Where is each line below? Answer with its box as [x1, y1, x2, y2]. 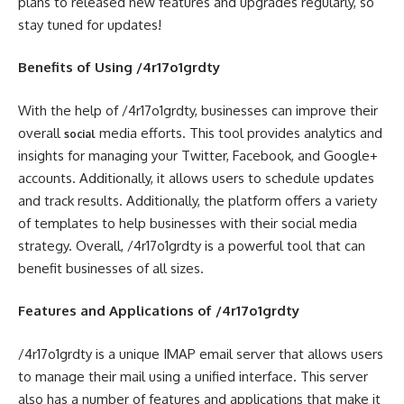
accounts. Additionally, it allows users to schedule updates [18, 169, 374, 187]
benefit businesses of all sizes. [18, 259, 204, 277]
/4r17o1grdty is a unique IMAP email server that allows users [18, 344, 383, 363]
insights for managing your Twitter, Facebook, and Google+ [18, 146, 378, 164]
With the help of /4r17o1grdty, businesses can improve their [18, 101, 378, 119]
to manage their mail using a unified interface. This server [18, 367, 368, 385]
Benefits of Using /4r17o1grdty [18, 59, 220, 77]
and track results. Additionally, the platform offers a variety [18, 191, 377, 209]
